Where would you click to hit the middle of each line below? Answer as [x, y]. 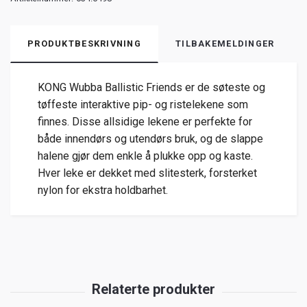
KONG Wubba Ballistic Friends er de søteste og [151, 88]
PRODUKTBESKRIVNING [85, 44]
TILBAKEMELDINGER [225, 44]
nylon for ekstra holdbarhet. [103, 191]
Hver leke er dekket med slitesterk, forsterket [147, 173]
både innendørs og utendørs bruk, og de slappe [150, 139]
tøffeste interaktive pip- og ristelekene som [143, 105]
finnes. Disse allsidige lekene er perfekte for [145, 122]
